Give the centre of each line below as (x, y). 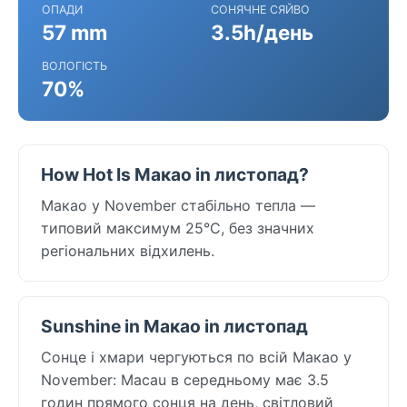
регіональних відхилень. (128, 250)
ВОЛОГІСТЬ (74, 65)
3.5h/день (262, 32)
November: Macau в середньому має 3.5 (185, 379)
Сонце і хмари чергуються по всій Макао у (196, 357)
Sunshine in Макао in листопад (174, 326)
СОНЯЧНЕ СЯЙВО (260, 9)
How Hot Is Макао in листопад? (175, 174)
